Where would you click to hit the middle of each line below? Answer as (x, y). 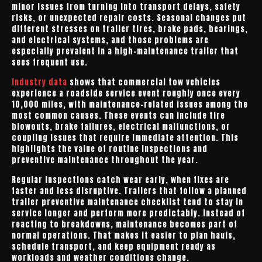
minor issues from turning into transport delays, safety (126, 7)
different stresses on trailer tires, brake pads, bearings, (130, 29)
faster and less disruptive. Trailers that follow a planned (129, 191)
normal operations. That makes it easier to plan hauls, (124, 235)
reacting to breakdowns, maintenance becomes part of (125, 224)
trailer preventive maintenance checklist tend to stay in (127, 202)
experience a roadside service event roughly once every (126, 93)
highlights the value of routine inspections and (110, 149)
